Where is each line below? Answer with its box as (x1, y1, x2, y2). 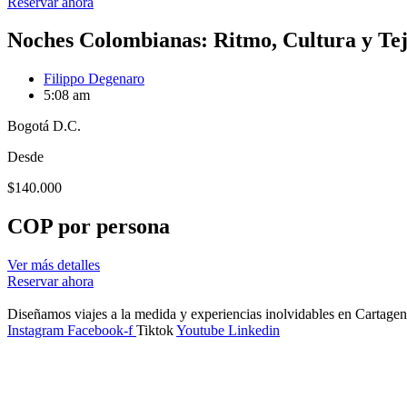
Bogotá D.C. (7, 118, 81, 134)
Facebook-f (67, 323, 133, 339)
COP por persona (7, 214, 170, 239)
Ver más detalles (7, 257, 100, 273)
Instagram (7, 323, 64, 339)
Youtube (176, 323, 224, 339)
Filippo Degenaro (44, 71, 144, 87)
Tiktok (136, 323, 174, 339)
